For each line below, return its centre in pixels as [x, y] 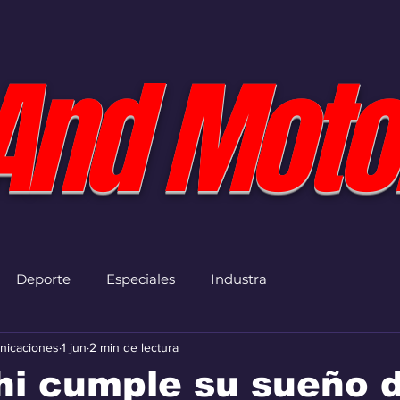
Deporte [43, 279]
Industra [239, 279]
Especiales [141, 279]
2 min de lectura [134, 347]
